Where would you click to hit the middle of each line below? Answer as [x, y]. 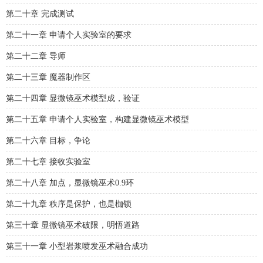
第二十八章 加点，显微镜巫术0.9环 [70, 183]
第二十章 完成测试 [40, 14]
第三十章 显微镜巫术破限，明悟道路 [73, 225]
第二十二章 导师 [36, 56]
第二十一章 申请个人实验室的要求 [69, 35]
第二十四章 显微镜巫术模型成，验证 [73, 98]
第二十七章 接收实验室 [48, 162]
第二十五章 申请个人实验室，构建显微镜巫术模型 [97, 119]
